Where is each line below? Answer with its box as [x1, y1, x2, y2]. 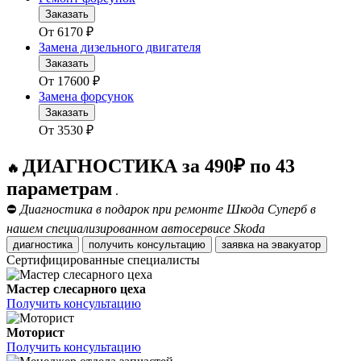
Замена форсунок [39, 89, 134, 104]
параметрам [6, 178, 112, 200]
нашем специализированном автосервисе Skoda [6, 222, 265, 236]
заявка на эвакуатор [272, 239, 321, 251]
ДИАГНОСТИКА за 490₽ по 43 [23, 156, 295, 177]
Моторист [6, 326, 64, 340]
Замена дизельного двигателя [39, 40, 201, 55]
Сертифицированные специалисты [6, 253, 200, 268]
